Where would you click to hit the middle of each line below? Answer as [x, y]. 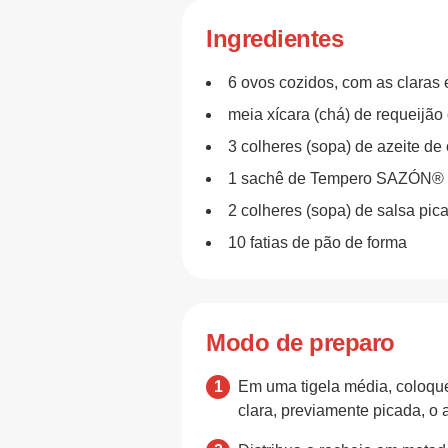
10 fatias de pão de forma [317, 242]
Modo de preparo [300, 342]
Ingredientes [275, 38]
